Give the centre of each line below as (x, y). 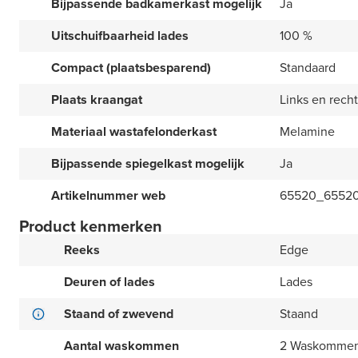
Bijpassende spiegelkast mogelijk (148, 164)
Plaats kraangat (97, 100)
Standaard (308, 68)
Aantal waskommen (121, 346)
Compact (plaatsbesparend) (131, 68)
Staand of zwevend (119, 314)
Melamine (307, 132)
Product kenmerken (91, 227)
